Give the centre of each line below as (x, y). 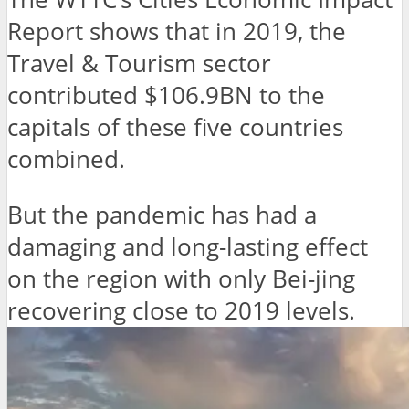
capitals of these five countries (175, 128)
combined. (66, 160)
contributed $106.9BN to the (166, 96)
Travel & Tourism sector (139, 64)
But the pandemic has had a (162, 215)
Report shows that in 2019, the (177, 32)
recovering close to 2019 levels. (181, 310)
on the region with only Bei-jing (181, 278)
